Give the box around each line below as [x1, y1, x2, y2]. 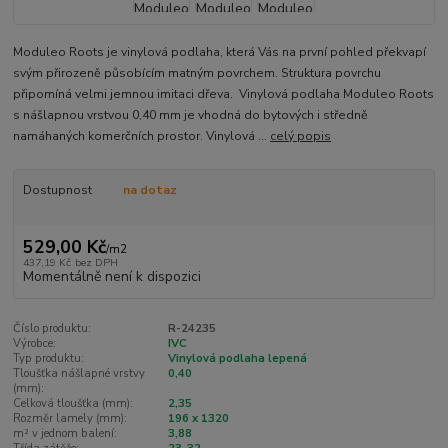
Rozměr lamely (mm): [13, 410, 128, 426]
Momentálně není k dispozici [22, 266, 201, 286]
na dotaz [122, 182, 177, 199]
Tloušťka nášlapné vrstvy [13, 365, 146, 381]
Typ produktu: [13, 350, 85, 366]
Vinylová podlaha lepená [167, 350, 307, 366]
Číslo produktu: [13, 320, 92, 336]
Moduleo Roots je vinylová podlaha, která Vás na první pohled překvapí [13, 44, 427, 61]
